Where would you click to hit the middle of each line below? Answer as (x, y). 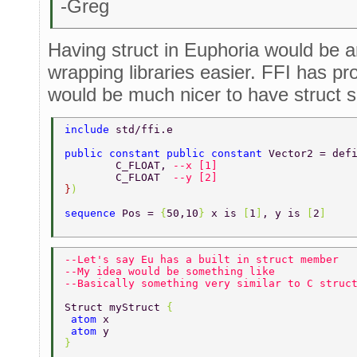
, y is (284, 213)
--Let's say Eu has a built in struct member (205, 259)
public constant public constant (167, 153)
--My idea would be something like (173, 271)
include (90, 129)
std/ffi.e (147, 129)
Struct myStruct (116, 307)
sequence (93, 213)
